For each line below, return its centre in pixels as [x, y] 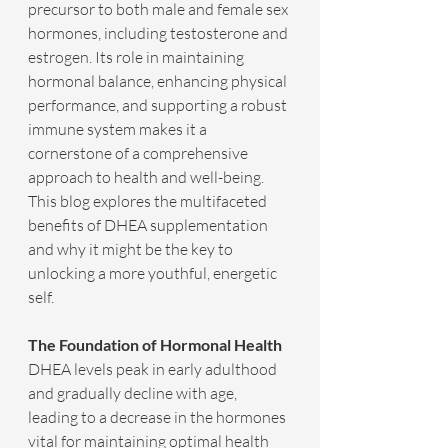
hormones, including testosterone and [159, 33]
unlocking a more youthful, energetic [154, 273]
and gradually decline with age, [134, 393]
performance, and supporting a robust [159, 105]
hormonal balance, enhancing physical [159, 81]
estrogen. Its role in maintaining [137, 57]
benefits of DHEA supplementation [149, 225]
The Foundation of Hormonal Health [155, 345]
